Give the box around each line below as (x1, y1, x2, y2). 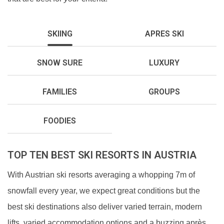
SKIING (47, 29, 72, 38)
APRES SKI (144, 29, 184, 38)
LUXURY (149, 58, 179, 67)
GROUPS (148, 87, 180, 96)
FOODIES (43, 116, 76, 125)
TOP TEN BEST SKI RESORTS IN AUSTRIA (7, 149, 196, 161)
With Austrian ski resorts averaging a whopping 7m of (7, 170, 195, 179)
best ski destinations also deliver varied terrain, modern (7, 202, 202, 211)
